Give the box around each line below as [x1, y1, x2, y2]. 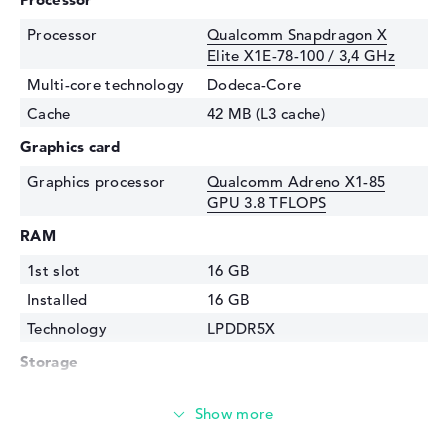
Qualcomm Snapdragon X [207, 25, 388, 45]
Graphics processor [27, 172, 166, 192]
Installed [27, 290, 88, 310]
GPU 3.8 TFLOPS [207, 193, 327, 213]
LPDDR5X [207, 319, 276, 339]
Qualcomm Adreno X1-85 [207, 172, 386, 192]
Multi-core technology [27, 75, 185, 95]
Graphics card [20, 137, 120, 157]
